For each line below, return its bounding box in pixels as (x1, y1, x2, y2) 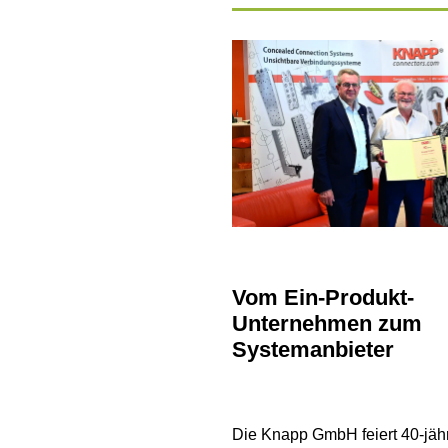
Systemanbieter (232, 337, 394, 363)
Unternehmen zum (232, 311, 422, 337)
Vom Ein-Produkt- (232, 285, 414, 311)
